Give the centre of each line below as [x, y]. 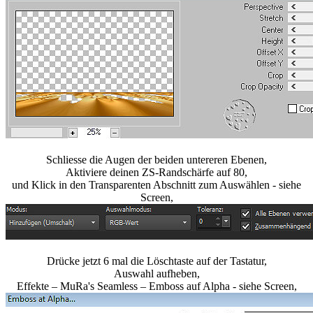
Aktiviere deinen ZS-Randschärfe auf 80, [156, 173]
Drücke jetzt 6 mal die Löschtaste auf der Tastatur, [156, 261]
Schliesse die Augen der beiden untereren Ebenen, [156, 160]
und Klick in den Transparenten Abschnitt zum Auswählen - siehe [156, 185]
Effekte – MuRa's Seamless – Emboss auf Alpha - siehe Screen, [156, 286]
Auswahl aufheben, [156, 274]
